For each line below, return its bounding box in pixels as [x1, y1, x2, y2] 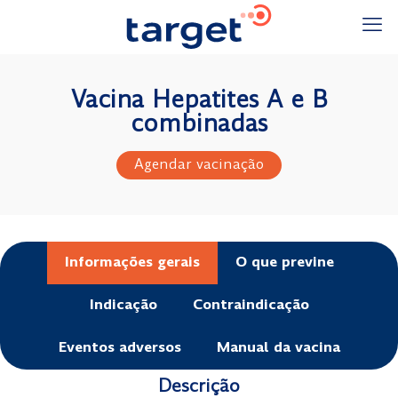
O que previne [235, 256, 334, 270]
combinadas [131, 114, 267, 138]
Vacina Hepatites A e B [70, 90, 328, 114]
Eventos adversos [58, 341, 181, 355]
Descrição [158, 378, 240, 396]
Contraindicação [192, 298, 309, 313]
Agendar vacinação [134, 158, 264, 172]
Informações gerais [64, 256, 200, 270]
